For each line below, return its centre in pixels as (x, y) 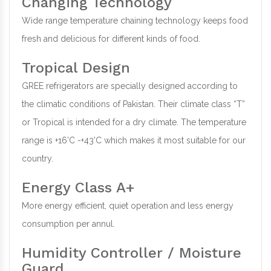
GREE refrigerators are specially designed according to (130, 86)
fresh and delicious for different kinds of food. (111, 39)
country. (38, 159)
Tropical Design (76, 68)
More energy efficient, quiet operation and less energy (128, 206)
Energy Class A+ (78, 188)
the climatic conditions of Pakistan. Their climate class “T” (133, 104)
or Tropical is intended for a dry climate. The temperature (134, 122)
